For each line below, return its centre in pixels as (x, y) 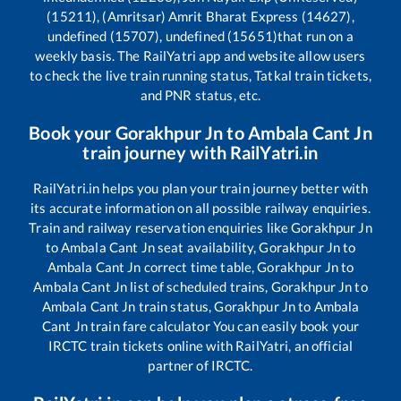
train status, (175, 307)
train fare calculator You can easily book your (223, 326)
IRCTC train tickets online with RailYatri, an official (200, 346)
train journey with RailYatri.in (200, 153)
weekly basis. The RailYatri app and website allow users (200, 56)
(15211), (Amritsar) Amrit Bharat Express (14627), (200, 17)
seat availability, (207, 247)
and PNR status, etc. (200, 95)
